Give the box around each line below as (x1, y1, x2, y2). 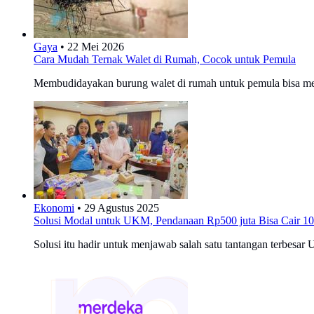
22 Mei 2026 (67, 40, 124, 53)
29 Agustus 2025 (84, 201, 159, 214)
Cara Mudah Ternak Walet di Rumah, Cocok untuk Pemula (34, 53, 296, 65)
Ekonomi (34, 201, 74, 214)
